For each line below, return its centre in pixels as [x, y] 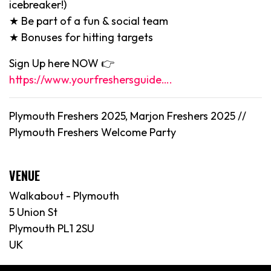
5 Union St [33, 212]
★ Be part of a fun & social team [89, 21]
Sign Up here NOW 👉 [62, 63]
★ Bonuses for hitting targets [81, 37]
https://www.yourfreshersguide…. [91, 79]
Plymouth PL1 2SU [52, 228]
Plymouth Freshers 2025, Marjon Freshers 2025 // [128, 116]
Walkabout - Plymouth [64, 195]
